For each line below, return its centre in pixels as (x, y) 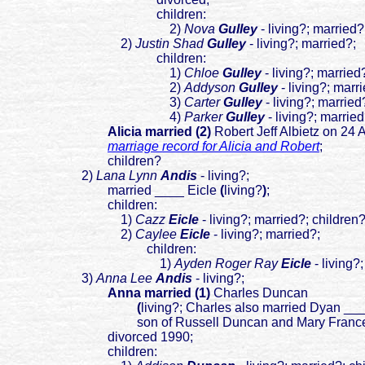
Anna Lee (124, 279)
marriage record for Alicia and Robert (213, 147)
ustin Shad (174, 44)
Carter (204, 103)
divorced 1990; (100, 337)
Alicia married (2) (159, 132)
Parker (205, 117)
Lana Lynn (127, 176)
